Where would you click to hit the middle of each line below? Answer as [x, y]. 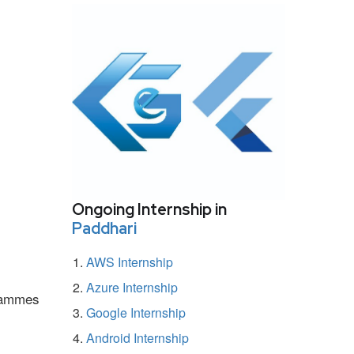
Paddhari [104, 228]
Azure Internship [132, 287]
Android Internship [137, 337]
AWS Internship [130, 262]
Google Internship [136, 312]
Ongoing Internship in [149, 209]
